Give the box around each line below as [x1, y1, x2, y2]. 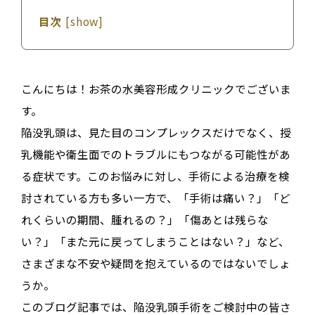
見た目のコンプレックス [88, 124, 212, 141]
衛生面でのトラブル [65, 146, 167, 162]
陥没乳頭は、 [20, 124, 89, 141]
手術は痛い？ [188, 190, 257, 206]
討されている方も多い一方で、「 [20, 190, 189, 206]
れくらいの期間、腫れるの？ [20, 212, 167, 228]
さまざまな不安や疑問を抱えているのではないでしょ [20, 255, 290, 271]
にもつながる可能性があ [167, 146, 290, 162]
